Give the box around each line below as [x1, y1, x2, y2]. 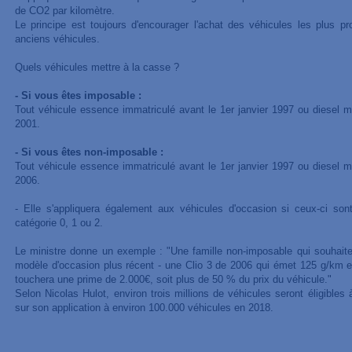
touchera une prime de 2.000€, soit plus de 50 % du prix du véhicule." [14, 273, 332, 285]
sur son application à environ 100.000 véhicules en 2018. [14, 302, 273, 313]
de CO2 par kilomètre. [14, 5, 115, 16]
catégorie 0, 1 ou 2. [14, 217, 103, 229]
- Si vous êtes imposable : [14, 90, 141, 101]
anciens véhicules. [14, 33, 100, 45]
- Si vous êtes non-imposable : [14, 146, 163, 158]
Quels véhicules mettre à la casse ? [14, 61, 179, 73]
